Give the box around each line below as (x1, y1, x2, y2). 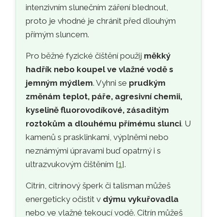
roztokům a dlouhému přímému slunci (26, 119, 182, 129)
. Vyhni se (93, 78, 129, 88)
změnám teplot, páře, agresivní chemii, (26, 92, 183, 102)
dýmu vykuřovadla (103, 194, 179, 204)
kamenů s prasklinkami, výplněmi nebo (26, 132, 169, 142)
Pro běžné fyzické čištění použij (26, 51, 144, 61)
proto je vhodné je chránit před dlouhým (26, 16, 176, 26)
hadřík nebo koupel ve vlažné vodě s (26, 64, 174, 75)
